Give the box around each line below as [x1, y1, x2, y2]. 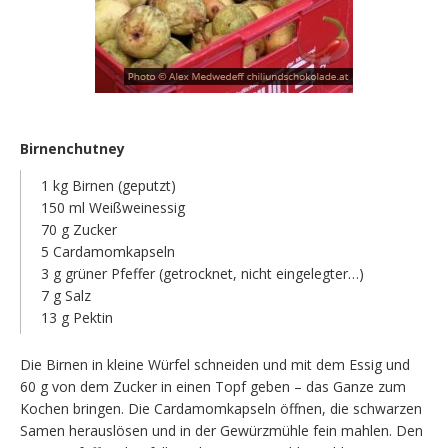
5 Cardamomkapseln [41, 241, 175, 261]
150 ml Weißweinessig [41, 197, 185, 217]
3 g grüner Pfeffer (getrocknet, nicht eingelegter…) [41, 263, 364, 283]
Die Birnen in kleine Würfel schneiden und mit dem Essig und [20, 354, 410, 374]
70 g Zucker [41, 219, 117, 239]
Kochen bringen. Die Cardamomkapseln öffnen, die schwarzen [20, 398, 422, 418]
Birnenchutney [20, 138, 125, 158]
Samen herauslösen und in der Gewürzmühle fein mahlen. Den [20, 420, 423, 440]
